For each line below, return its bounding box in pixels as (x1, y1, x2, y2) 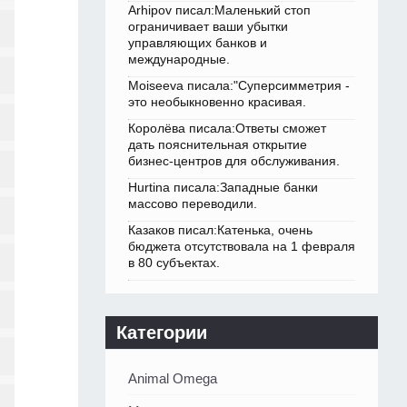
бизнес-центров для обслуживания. (128, 154, 340, 169)
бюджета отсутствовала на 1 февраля (128, 239, 355, 254)
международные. (128, 52, 230, 67)
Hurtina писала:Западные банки (128, 180, 318, 195)
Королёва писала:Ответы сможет (128, 121, 326, 136)
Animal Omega (128, 371, 217, 387)
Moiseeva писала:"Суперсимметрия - (128, 78, 350, 94)
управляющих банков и (128, 35, 267, 51)
